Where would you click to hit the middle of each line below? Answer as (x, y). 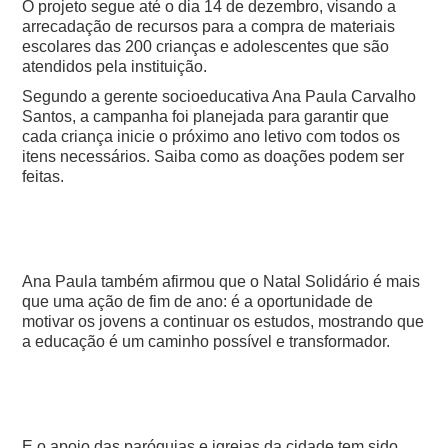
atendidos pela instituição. (115, 67)
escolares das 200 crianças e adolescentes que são (206, 47)
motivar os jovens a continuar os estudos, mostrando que (223, 322)
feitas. (45, 177)
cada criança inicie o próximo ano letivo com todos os (211, 137)
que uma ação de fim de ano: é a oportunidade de (198, 302)
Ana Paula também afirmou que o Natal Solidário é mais (221, 282)
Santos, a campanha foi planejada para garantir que (206, 117)
